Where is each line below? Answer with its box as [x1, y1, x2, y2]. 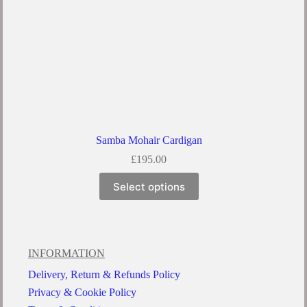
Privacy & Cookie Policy [27, 286, 136, 299]
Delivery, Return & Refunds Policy [27, 269, 180, 281]
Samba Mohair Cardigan [95, 134, 202, 147]
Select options [112, 180, 185, 193]
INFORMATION [27, 247, 105, 260]
